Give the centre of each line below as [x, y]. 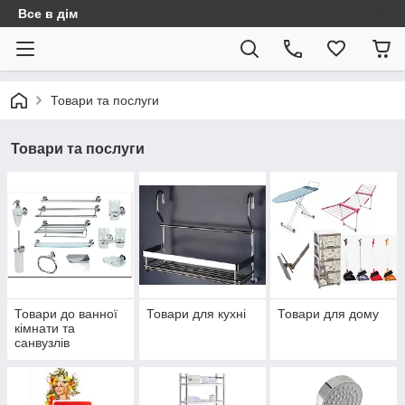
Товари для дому [329, 314]
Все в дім [48, 14]
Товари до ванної [66, 314]
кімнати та [45, 329]
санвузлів [42, 343]
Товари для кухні [196, 314]
